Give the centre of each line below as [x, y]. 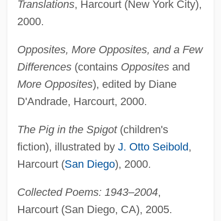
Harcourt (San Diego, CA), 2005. [94, 209]
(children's [142, 129]
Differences [44, 67]
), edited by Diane [134, 84]
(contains [96, 67]
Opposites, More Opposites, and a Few [110, 49]
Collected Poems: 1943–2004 [87, 192]
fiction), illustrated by [67, 147]
